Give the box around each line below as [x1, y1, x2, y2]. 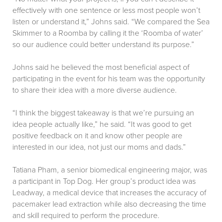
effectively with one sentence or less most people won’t [12, 5, 200, 16]
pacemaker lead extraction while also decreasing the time [12, 199, 206, 210]
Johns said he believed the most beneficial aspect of [12, 62, 189, 73]
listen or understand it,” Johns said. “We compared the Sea [12, 17, 210, 27]
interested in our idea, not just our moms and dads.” [12, 142, 186, 153]
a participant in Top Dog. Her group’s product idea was [12, 176, 196, 187]
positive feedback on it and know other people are [12, 131, 182, 141]
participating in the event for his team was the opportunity [12, 74, 205, 84]
